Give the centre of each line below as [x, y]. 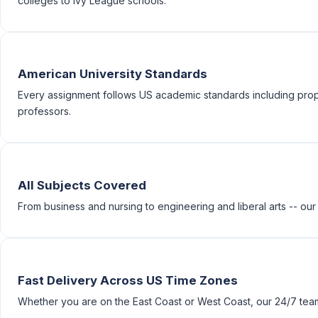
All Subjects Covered [82, 186]
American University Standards [113, 74]
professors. [44, 111]
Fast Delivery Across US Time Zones [128, 280]
